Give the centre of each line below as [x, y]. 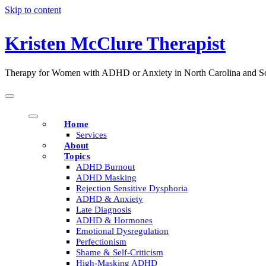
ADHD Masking [106, 177]
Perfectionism [101, 241]
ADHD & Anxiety [110, 199]
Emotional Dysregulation [122, 231]
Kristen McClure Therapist [115, 44]
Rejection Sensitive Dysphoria [132, 188]
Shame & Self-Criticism [120, 252]
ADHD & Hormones [114, 220]
